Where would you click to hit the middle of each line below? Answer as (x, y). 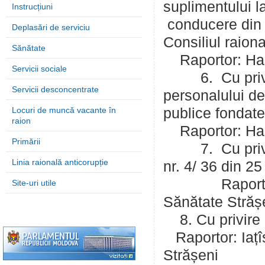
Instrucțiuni (32, 7)
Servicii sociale (39, 69)
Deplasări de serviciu (51, 27)
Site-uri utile (34, 183)
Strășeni (195, 255)
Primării (26, 141)
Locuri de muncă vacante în (64, 110)
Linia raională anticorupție (60, 162)
